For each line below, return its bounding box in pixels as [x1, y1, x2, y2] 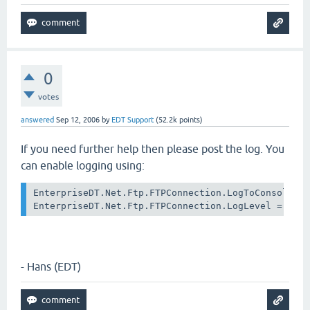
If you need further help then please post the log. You [21, 142, 284, 155]
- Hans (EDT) [21, 260, 81, 273]
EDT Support [111, 115, 154, 124]
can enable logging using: [21, 158, 145, 172]
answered [21, 115, 54, 124]
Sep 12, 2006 [56, 115, 100, 124]
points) [177, 115, 203, 124]
